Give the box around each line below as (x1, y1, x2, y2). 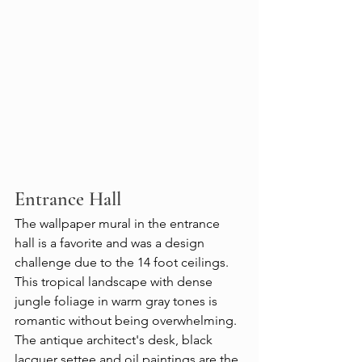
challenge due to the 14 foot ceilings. (15, 255, 232, 271)
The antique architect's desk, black (15, 332, 216, 348)
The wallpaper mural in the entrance (15, 216, 223, 232)
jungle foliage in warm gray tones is (15, 293, 221, 309)
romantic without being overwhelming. (15, 313, 240, 329)
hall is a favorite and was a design (15, 235, 208, 251)
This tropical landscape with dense (15, 274, 216, 290)
